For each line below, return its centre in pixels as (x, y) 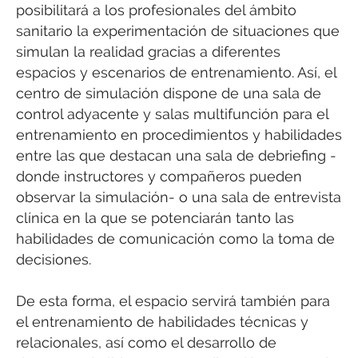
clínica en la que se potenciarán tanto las (155, 217)
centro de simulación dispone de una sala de (169, 93)
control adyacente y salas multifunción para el (172, 113)
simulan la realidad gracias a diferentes (148, 51)
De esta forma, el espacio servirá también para (173, 301)
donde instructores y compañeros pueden (159, 176)
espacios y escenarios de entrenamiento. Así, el (176, 72)
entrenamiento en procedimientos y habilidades (179, 134)
